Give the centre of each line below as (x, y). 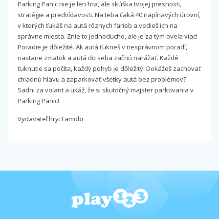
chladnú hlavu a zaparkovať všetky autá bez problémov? (102, 79)
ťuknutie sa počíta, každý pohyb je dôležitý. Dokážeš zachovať (109, 68)
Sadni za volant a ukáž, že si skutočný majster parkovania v (106, 90)
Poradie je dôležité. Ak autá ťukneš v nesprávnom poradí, (102, 47)
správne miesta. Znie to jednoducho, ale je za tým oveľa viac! (108, 36)
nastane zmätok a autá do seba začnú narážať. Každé (98, 57)
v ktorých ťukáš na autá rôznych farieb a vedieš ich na (98, 25)
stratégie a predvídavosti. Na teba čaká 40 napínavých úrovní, (109, 14)
